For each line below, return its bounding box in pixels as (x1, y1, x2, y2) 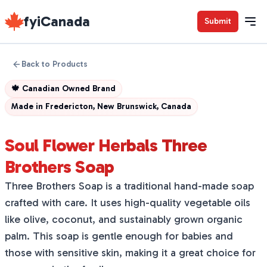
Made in (11, 101, 45, 111)
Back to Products (21, 59, 88, 69)
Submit (204, 16, 231, 26)
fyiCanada (24, 13, 90, 30)
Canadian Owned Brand (22, 83, 116, 94)
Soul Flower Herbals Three (5, 135, 207, 156)
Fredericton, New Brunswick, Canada (45, 101, 191, 111)
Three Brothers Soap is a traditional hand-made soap (5, 179, 254, 193)
